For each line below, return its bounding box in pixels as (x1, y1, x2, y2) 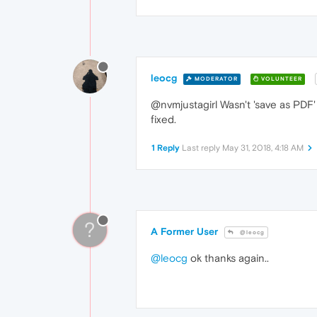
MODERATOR (192, 75, 238, 82)
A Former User (151, 226, 218, 238)
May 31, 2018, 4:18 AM (222, 143, 304, 154)
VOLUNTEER (259, 75, 302, 82)
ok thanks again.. (188, 252, 269, 265)
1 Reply (151, 143, 180, 154)
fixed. (151, 113, 176, 126)
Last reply (182, 143, 222, 154)
